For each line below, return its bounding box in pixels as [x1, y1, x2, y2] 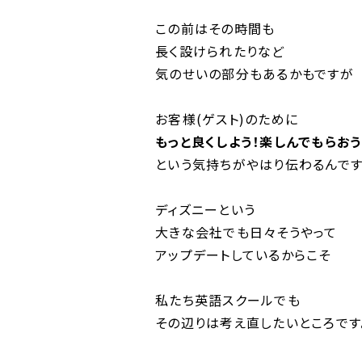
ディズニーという [155, 200, 255, 219]
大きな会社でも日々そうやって [155, 222, 338, 242]
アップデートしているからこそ [155, 245, 331, 264]
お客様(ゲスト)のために [155, 109, 298, 128]
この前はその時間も [155, 19, 276, 38]
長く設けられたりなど [155, 41, 285, 61]
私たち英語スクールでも [155, 290, 301, 309]
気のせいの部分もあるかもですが [155, 64, 354, 83]
